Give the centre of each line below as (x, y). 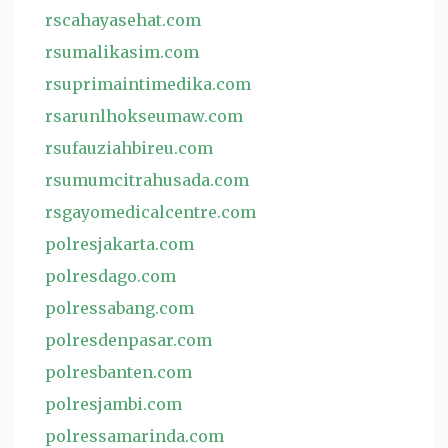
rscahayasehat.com (123, 20)
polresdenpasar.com (128, 340)
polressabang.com (119, 308)
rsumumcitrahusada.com (147, 180)
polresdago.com (110, 276)
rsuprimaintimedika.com (148, 84)
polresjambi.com (113, 404)
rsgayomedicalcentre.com (150, 212)
